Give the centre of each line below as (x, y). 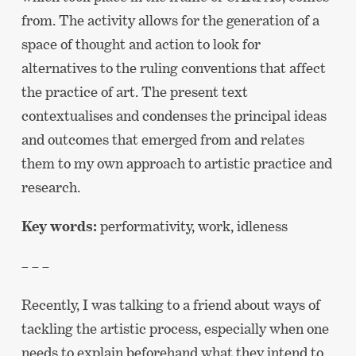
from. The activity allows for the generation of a (170, 21)
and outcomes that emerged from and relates (163, 140)
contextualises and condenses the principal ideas (174, 116)
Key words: (59, 226)
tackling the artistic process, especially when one (175, 328)
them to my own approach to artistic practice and (176, 164)
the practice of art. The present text (134, 92)
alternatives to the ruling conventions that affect (173, 68)
